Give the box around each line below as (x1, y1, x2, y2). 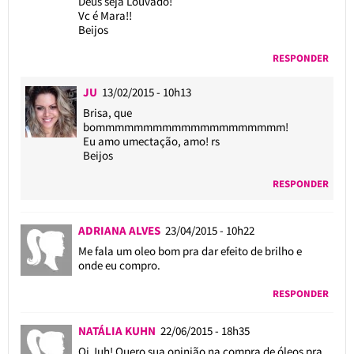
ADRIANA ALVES (77, 222, 165, 238)
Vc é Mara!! (77, 7, 132, 23)
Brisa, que (83, 104, 133, 120)
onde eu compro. (77, 257, 160, 273)
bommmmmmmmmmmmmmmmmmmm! (83, 119, 289, 134)
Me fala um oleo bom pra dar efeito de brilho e (77, 243, 302, 258)
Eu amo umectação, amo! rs (83, 133, 220, 149)
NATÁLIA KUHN (77, 322, 160, 338)
